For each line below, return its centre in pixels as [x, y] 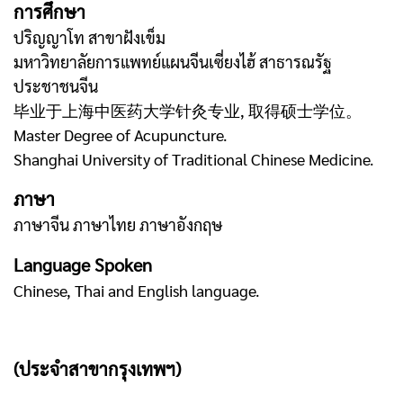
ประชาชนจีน [56, 86]
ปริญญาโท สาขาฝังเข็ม [90, 37]
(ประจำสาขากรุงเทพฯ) [97, 369]
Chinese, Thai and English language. [137, 290]
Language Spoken [83, 264]
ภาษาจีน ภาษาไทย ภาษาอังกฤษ [118, 224]
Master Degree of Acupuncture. [121, 134]
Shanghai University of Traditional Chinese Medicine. [194, 159]
